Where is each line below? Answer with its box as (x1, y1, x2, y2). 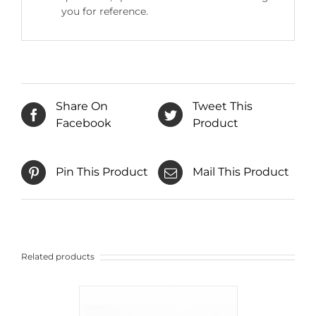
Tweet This (193, 99, 253, 113)
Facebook (56, 116, 111, 130)
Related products (21, 250, 95, 262)
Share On (56, 99, 108, 113)
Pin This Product (56, 165, 148, 179)
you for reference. (61, 5, 148, 18)
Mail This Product (193, 165, 289, 179)
